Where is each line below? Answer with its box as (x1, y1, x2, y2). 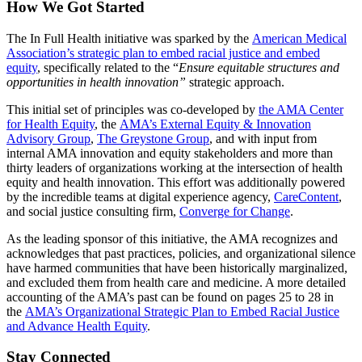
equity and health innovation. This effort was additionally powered (6, 175, 345, 189)
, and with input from (209, 131, 317, 145)
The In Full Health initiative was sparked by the (6, 31, 252, 45)
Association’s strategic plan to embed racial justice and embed (6, 45, 320, 60)
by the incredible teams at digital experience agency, (6, 189, 274, 204)
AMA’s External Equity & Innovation (120, 116, 311, 131)
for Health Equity (6, 116, 95, 131)
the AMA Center (259, 102, 343, 116)
